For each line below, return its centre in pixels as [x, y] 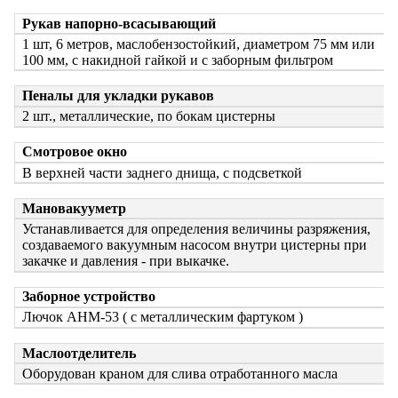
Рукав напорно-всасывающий [119, 23]
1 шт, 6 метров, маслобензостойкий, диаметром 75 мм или [199, 44]
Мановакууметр [74, 208]
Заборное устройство [89, 297]
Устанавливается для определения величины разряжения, [196, 228]
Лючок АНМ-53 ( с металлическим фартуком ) [163, 317]
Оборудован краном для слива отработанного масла [180, 373]
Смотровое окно [75, 152]
